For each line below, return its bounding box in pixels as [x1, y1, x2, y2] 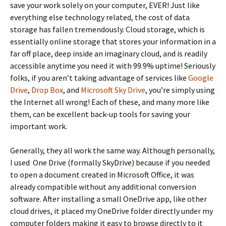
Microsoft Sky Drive [81, 85, 145, 95]
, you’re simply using [145, 85, 215, 95]
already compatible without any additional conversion [10, 182, 196, 192]
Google [188, 73, 213, 83]
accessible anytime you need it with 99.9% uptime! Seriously [10, 61, 215, 71]
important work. [10, 121, 67, 131]
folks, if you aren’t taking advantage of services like [10, 73, 188, 83]
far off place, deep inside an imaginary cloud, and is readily [10, 48, 207, 59]
